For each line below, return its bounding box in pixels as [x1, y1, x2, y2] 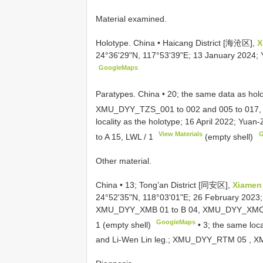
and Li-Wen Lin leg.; [96, 234, 173, 244]
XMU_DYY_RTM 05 [173, 234, 247, 244]
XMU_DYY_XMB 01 [96, 204, 169, 214]
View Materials [159, 130, 203, 137]
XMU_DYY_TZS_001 [96, 104, 174, 114]
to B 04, [169, 204, 203, 214]
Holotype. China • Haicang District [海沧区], [96, 38, 257, 48]
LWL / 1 [126, 131, 153, 141]
